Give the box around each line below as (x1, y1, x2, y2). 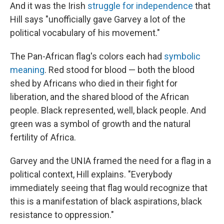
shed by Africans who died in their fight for (10, 78, 177, 89)
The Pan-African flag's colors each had (10, 51, 164, 62)
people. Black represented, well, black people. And (10, 105, 206, 116)
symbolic (164, 51, 200, 62)
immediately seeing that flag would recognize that (10, 182, 207, 193)
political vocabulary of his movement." (10, 27, 160, 38)
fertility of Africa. (10, 132, 76, 143)
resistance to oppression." (10, 209, 114, 220)
